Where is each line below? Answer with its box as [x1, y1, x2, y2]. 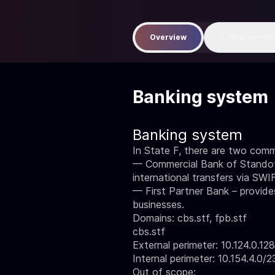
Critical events [221, 33, 273, 42]
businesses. [133, 198, 184, 211]
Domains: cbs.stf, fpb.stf [133, 212, 247, 224]
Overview [150, 33, 187, 42]
